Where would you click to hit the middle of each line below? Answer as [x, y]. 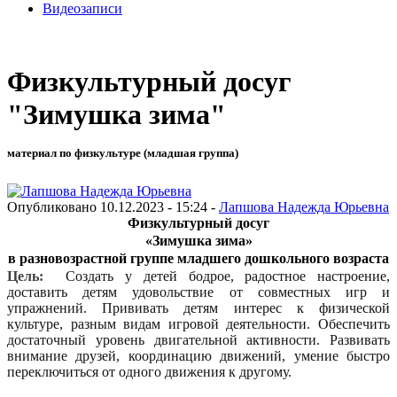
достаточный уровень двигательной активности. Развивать [198, 339]
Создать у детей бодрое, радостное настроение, [228, 276]
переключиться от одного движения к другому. [149, 371]
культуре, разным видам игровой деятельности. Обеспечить [198, 323]
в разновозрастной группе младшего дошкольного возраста [198, 258]
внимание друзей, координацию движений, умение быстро [198, 355]
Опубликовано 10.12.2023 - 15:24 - [113, 206]
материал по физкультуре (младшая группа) [123, 153]
